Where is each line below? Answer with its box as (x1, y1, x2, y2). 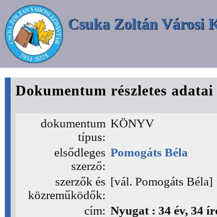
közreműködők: (28, 188, 106, 201)
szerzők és (55, 175, 106, 188)
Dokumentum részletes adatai (15, 82, 213, 98)
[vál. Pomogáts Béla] (110, 175, 213, 188)
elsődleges (54, 146, 106, 159)
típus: (78, 130, 106, 143)
